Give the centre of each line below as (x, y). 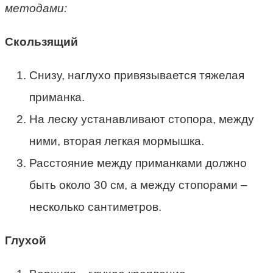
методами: (36, 8)
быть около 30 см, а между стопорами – (138, 185)
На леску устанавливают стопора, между (142, 119)
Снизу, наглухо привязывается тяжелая (137, 75)
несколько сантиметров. (95, 207)
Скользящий (41, 41)
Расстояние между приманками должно (138, 163)
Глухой (26, 240)
